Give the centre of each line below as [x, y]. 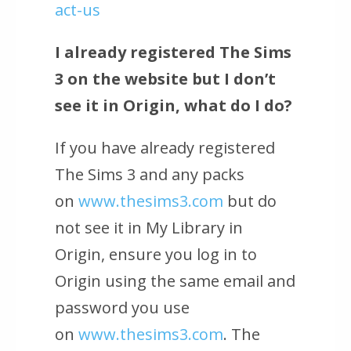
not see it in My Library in [149, 228]
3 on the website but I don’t [165, 79]
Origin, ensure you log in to [156, 255]
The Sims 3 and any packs [150, 175]
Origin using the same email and [175, 281]
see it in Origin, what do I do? [174, 106]
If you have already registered [165, 148]
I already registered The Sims [173, 52]
